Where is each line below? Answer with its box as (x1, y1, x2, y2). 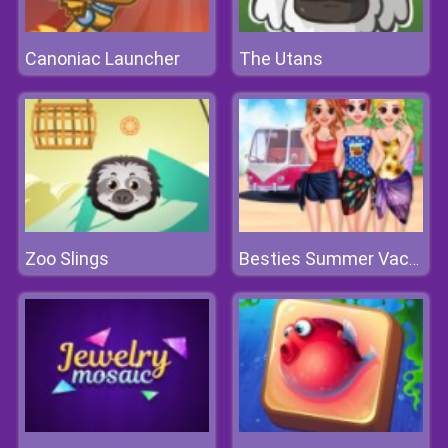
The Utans (239, 48, 323, 69)
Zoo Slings (25, 248, 109, 269)
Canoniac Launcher (25, 48, 180, 69)
